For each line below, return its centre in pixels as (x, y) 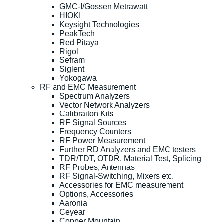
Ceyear (72, 212)
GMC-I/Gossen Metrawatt (104, 6)
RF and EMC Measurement (88, 87)
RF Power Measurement (102, 140)
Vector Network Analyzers (105, 105)
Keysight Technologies (99, 24)
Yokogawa (78, 78)
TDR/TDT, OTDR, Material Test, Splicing (130, 158)
